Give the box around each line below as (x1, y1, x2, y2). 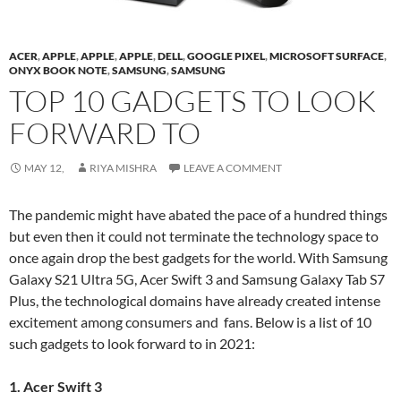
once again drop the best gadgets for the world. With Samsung (9, 248, 388, 266)
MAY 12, (24, 160, 64, 175)
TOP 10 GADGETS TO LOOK (9, 81, 376, 119)
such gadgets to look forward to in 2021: (9, 334, 255, 352)
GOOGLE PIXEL (187, 48, 265, 63)
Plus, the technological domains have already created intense (9, 291, 380, 309)
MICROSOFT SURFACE (269, 48, 384, 63)
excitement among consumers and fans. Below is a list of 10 (9, 312, 371, 330)
